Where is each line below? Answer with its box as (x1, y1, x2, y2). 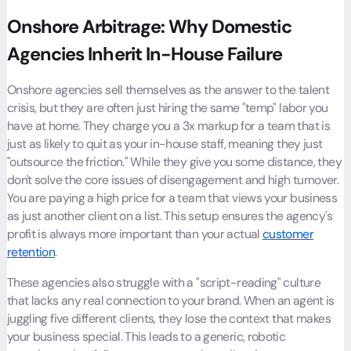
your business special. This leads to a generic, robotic (6, 327, 286, 345)
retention (6, 243, 56, 260)
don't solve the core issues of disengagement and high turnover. (6, 171, 339, 188)
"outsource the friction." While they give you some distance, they (6, 153, 342, 170)
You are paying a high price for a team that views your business (6, 189, 338, 206)
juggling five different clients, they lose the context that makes (6, 309, 331, 327)
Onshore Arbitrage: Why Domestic (6, 15, 291, 39)
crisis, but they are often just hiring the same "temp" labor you (6, 99, 328, 116)
